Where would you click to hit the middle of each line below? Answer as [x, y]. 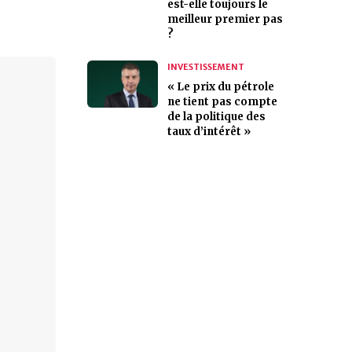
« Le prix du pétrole [221, 87]
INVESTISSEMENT [206, 67]
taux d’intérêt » [209, 132]
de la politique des [216, 117]
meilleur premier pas [225, 19]
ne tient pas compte [222, 102]
